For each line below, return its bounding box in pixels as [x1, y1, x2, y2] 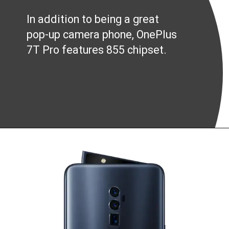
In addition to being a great [27, 12, 159, 26]
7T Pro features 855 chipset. [27, 43, 167, 56]
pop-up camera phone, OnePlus [27, 28, 177, 41]
